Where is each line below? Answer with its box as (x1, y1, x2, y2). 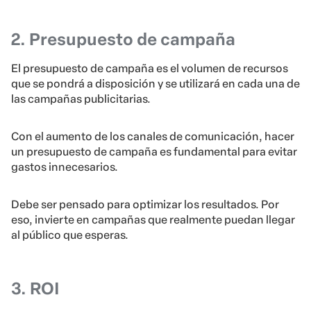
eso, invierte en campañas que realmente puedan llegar (11, 213, 295, 227)
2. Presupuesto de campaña (11, 29, 235, 50)
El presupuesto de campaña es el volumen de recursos (11, 62, 288, 76)
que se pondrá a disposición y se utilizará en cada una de (11, 77, 300, 91)
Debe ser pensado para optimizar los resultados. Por (11, 198, 279, 212)
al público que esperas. (11, 228, 128, 242)
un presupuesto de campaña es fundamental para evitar (11, 145, 297, 159)
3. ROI (11, 278, 60, 299)
